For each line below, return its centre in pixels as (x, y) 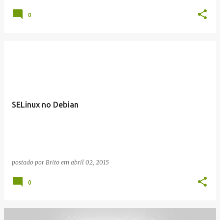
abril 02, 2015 (90, 162)
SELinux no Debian (45, 105)
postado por (29, 162)
